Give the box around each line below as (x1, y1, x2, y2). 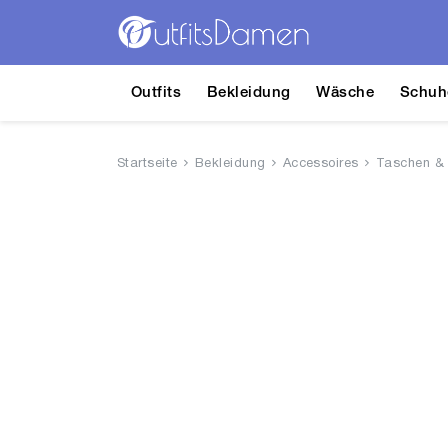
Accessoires (282, 158, 359, 170)
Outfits (130, 86, 182, 100)
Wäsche (316, 86, 375, 100)
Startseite (117, 158, 178, 170)
